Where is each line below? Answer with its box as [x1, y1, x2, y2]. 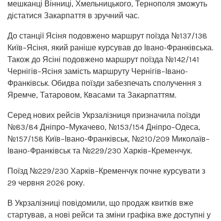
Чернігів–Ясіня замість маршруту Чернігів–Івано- [7, 66, 188, 76]
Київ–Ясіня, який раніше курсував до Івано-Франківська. [7, 42, 213, 52]
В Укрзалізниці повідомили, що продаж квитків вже [7, 198, 193, 208]
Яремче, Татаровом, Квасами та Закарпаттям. [7, 90, 176, 100]
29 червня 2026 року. [7, 178, 84, 187]
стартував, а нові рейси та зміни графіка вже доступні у [7, 210, 211, 220]
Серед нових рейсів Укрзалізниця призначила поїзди [7, 110, 200, 120]
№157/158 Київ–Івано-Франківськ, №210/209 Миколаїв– [7, 134, 210, 144]
